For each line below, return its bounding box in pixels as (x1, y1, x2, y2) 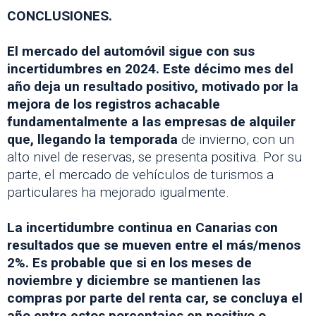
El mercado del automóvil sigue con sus (7, 42, 255, 59)
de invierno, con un (178, 130, 294, 147)
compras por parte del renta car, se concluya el (7, 289, 303, 306)
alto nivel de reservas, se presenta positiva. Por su (7, 148, 302, 165)
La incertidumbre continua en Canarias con (7, 219, 278, 236)
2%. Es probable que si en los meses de (7, 254, 252, 271)
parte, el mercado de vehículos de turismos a (7, 166, 274, 183)
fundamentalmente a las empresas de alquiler (7, 113, 296, 130)
